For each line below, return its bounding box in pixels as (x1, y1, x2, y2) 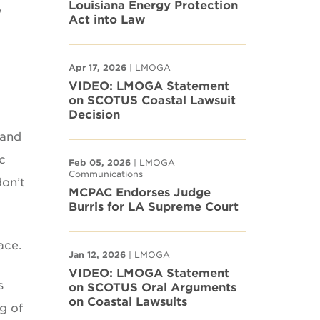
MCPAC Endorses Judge (69, 186, 211, 199)
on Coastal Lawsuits (69, 295, 187, 309)
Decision (69, 108, 120, 121)
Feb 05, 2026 (69, 157, 131, 168)
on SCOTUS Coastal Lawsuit (69, 94, 236, 107)
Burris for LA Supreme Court (69, 200, 239, 214)
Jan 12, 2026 (69, 249, 126, 260)
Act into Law (69, 13, 145, 26)
